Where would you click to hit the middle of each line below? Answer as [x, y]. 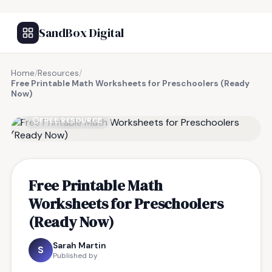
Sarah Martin [80, 245]
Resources [58, 73]
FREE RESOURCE [71, 120]
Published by [75, 256]
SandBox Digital [81, 33]
